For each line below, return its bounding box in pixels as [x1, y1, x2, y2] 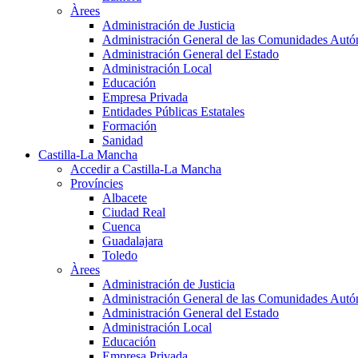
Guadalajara [102, 234, 163, 249]
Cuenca [102, 220, 141, 234]
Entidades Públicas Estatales [102, 105, 245, 119]
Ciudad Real [102, 205, 165, 220]
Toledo [102, 249, 137, 263]
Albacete [102, 191, 147, 205]
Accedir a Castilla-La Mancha [70, 162, 221, 177]
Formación [102, 119, 157, 133]
